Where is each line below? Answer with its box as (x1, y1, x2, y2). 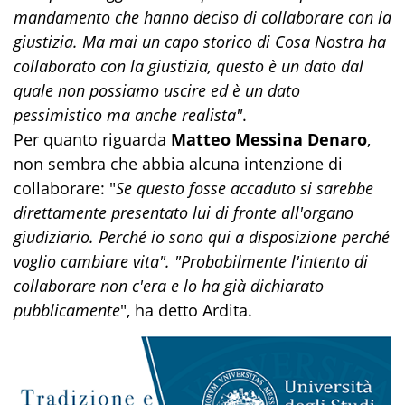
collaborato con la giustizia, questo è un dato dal (14, 55, 363, 78)
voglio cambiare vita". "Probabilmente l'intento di (14, 250, 368, 273)
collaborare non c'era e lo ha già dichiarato (14, 275, 324, 297)
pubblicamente (14, 299, 120, 322)
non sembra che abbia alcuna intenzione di (14, 153, 343, 175)
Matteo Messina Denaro (171, 128, 367, 151)
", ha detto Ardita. (120, 299, 252, 322)
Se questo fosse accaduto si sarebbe (116, 177, 373, 200)
